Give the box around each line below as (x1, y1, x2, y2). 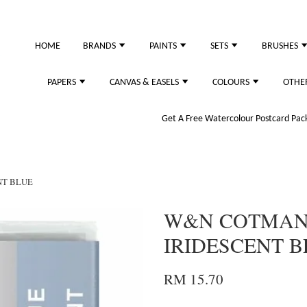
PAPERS (47, 77, 78, 88)
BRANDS (83, 41, 118, 51)
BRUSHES (262, 41, 300, 51)
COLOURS (212, 77, 251, 88)
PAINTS (149, 41, 179, 51)
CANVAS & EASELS (110, 77, 181, 88)
